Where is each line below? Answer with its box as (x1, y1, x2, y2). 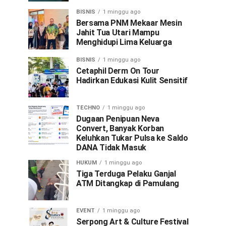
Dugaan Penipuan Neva (76, 114, 159, 124)
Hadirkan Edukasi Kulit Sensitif (76, 76, 188, 85)
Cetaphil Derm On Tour (76, 66, 159, 76)
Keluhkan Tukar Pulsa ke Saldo (76, 133, 188, 143)
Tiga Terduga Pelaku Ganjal (76, 169, 176, 179)
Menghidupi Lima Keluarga (76, 37, 172, 47)
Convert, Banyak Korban (76, 124, 164, 133)
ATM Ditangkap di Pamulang (76, 179, 179, 188)
